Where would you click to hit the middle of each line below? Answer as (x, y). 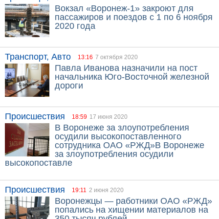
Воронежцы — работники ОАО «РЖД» (133, 201)
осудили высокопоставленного (118, 136)
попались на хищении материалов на (131, 210)
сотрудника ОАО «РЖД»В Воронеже (130, 145)
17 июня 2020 (109, 117)
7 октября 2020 (117, 57)
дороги (69, 86)
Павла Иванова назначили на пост (126, 68)
